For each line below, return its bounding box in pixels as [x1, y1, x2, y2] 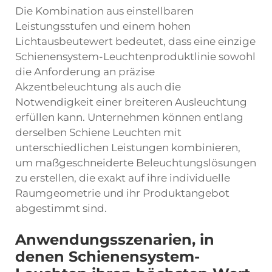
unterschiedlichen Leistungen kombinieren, [15, 141, 240, 154]
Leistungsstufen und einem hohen [15, 20, 191, 32]
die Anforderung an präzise [15, 66, 155, 78]
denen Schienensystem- [15, 248, 200, 265]
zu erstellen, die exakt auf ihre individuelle [15, 172, 230, 184]
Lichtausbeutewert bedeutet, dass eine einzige [15, 35, 256, 47]
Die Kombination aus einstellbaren [15, 5, 194, 17]
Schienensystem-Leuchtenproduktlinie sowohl [15, 50, 256, 63]
